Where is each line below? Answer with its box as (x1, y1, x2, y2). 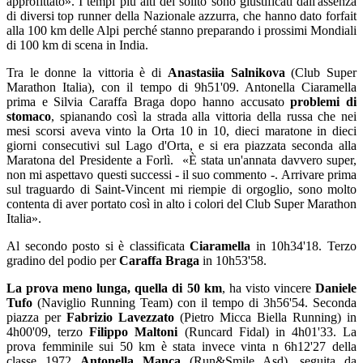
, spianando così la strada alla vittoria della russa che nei (51, 109, 357, 124)
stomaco (6, 109, 51, 124)
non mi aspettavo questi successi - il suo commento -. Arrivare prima (6, 168, 357, 182)
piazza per (6, 310, 66, 325)
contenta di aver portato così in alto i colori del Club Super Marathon (6, 197, 357, 211)
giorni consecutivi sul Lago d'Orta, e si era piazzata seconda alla (6, 139, 357, 153)
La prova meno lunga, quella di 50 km (6, 281, 222, 296)
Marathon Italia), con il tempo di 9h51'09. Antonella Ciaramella (6, 80, 357, 95)
